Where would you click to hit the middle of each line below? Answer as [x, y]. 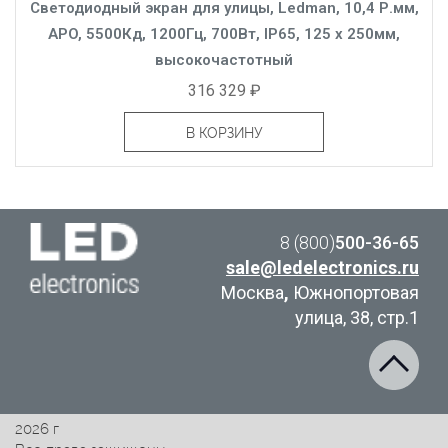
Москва [252, 292]
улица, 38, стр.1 [356, 317]
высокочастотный [224, 59]
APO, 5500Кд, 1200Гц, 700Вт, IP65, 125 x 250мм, [224, 33]
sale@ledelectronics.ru [322, 267]
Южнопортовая [355, 292]
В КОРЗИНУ [224, 132]
